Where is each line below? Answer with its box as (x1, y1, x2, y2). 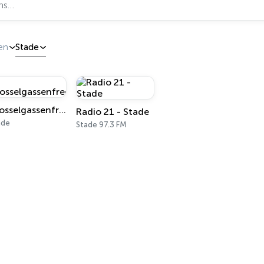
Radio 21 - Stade (76, 106, 150, 117)
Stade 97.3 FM (76, 120, 127, 129)
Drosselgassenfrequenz (58, 104, 66, 115)
